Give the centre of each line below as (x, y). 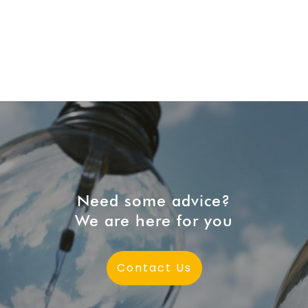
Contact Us (154, 268)
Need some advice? (154, 200)
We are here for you (154, 220)
